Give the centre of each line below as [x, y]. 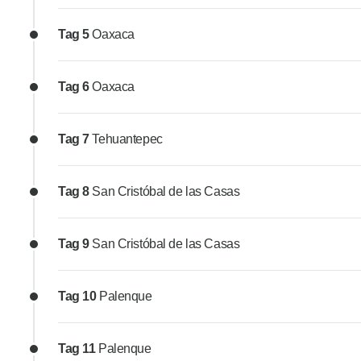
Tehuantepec [127, 139]
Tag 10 [79, 297]
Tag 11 [78, 349]
